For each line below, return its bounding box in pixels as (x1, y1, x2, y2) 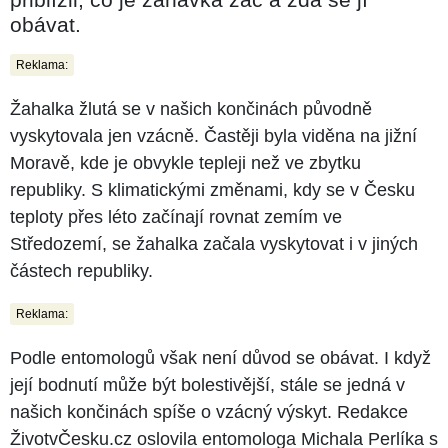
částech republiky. (10, 260, 153, 281)
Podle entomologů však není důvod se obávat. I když (10, 347, 431, 368)
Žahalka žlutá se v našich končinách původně (10, 98, 372, 119)
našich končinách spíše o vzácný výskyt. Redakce (10, 401, 408, 422)
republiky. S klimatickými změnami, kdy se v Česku (10, 179, 415, 200)
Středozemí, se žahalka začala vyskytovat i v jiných (10, 233, 418, 254)
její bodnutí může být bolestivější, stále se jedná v (10, 374, 405, 395)
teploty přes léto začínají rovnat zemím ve (10, 206, 342, 227)
